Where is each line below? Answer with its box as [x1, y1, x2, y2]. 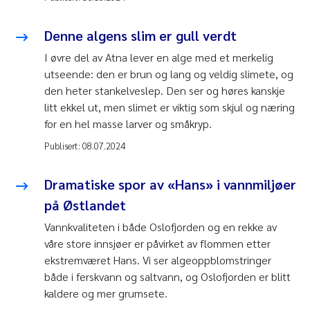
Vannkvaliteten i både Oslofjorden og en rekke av [44, 219, 277, 235]
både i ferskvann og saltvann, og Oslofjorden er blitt [44, 269, 291, 284]
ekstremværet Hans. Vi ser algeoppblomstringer [44, 253, 271, 268]
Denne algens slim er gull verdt [44, 26, 237, 45]
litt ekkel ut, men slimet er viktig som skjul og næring [44, 100, 295, 115]
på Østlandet [44, 196, 126, 215]
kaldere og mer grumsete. [44, 286, 167, 301]
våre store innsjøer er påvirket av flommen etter [44, 236, 271, 251]
